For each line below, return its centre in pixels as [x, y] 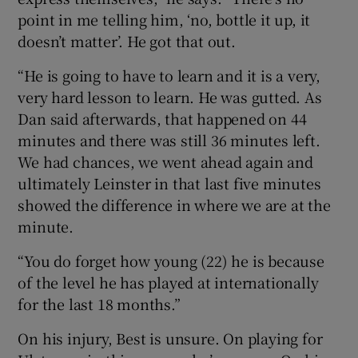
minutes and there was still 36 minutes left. [169, 139]
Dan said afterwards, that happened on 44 [162, 118]
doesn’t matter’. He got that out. [127, 40]
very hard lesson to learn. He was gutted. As [170, 96]
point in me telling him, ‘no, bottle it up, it [164, 19]
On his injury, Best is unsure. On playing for [170, 338]
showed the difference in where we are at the [174, 204]
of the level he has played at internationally [168, 282]
